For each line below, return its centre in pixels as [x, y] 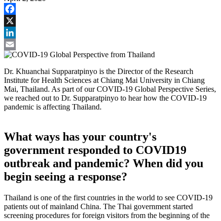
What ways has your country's [80, 137]
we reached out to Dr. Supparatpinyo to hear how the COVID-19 [105, 98]
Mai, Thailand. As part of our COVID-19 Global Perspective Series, [110, 89]
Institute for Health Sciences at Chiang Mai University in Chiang [104, 80]
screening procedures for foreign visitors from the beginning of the [107, 216]
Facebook [19, 21]
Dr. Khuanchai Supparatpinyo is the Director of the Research [99, 72]
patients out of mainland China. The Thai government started [98, 207]
